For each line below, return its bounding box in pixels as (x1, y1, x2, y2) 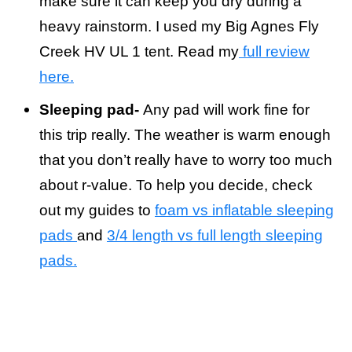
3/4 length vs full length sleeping (107, 227, 323, 244)
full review (239, 43, 310, 60)
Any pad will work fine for (143, 101, 310, 119)
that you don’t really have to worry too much (39, 152, 332, 169)
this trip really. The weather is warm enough (39, 126, 331, 144)
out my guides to (39, 202, 155, 219)
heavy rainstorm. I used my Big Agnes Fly (39, 18, 319, 35)
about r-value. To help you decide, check (39, 177, 313, 194)
